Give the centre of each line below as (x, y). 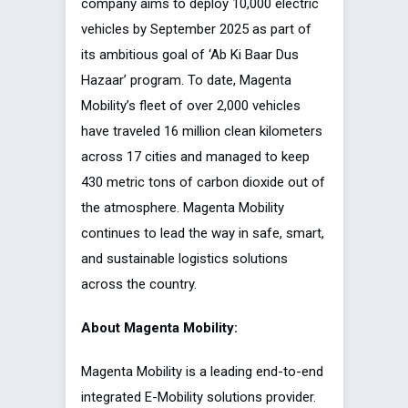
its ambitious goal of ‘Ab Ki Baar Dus (190, 55)
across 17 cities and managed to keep (195, 157)
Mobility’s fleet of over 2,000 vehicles (191, 106)
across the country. (139, 285)
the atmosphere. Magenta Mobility (183, 208)
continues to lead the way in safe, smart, (203, 234)
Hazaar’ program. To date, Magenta (186, 81)
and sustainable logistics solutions (184, 259)
